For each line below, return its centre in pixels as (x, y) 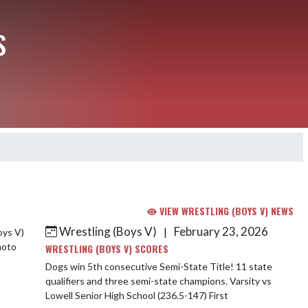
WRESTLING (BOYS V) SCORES (107, 249)
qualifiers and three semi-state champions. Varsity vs (137, 281)
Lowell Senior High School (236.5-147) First (137, 295)
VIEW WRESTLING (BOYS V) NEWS (225, 211)
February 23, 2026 (220, 231)
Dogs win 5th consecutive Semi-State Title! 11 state (141, 266)
